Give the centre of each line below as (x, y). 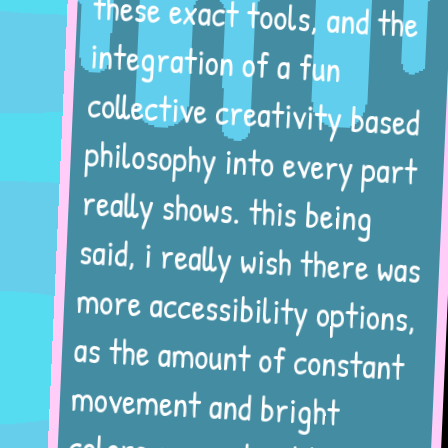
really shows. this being (210, 212)
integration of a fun (190, 65)
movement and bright (199, 408)
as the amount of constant (230, 359)
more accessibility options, (234, 310)
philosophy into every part (231, 163)
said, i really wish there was (235, 261)
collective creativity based (231, 114)
